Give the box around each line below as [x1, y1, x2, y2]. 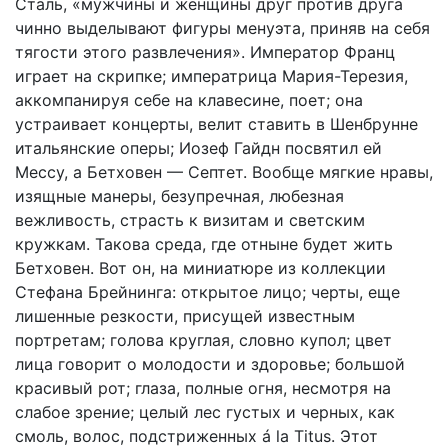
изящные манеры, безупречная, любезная [15, 186, 344, 206]
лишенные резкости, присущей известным [15, 306, 355, 326]
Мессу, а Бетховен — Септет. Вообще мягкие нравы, [15, 162, 433, 182]
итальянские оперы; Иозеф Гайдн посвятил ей [15, 138, 382, 158]
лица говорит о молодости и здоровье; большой [15, 354, 405, 374]
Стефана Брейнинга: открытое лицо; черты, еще [15, 282, 400, 302]
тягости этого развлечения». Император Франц [15, 42, 395, 62]
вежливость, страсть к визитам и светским [15, 210, 365, 230]
